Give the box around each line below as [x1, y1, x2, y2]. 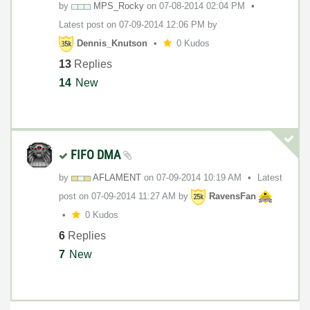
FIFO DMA [71, 147, 123, 163]
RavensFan [209, 191, 256, 202]
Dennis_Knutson [77, 38, 147, 49]
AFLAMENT [93, 172, 141, 183]
